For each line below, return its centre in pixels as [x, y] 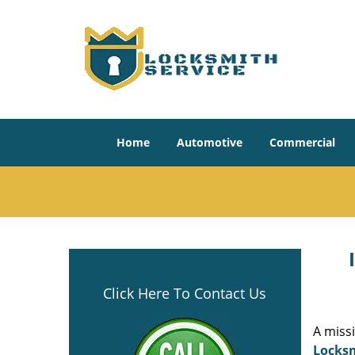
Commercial [302, 142]
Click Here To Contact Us [185, 293]
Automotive [210, 142]
